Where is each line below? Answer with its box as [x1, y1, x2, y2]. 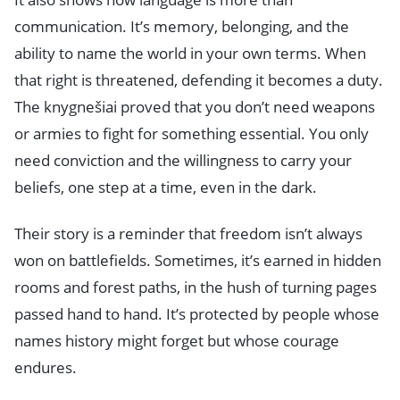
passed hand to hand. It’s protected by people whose [14, 303, 379, 324]
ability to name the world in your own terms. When [14, 42, 366, 63]
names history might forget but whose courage [14, 329, 339, 351]
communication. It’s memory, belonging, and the [14, 15, 349, 37]
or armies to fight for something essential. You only [14, 122, 369, 144]
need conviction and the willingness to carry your [14, 149, 352, 171]
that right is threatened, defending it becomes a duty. [14, 69, 383, 90]
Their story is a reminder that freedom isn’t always [14, 222, 362, 244]
